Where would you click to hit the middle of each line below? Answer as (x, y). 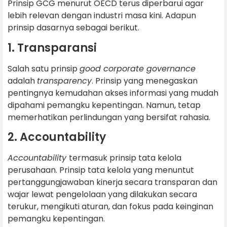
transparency (64, 81)
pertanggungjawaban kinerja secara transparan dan (112, 182)
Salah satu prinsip (44, 68)
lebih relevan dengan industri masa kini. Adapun (102, 16)
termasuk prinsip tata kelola (125, 158)
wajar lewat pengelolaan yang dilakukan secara (102, 194)
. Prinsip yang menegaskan (145, 81)
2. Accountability (58, 137)
